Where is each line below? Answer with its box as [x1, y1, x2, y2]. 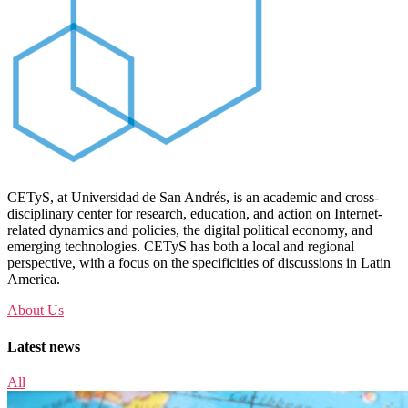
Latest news [7, 338, 80, 354]
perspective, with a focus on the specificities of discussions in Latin [7, 255, 391, 271]
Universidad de [71, 189, 156, 206]
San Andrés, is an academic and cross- [155, 189, 379, 206]
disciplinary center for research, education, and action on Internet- [7, 206, 382, 222]
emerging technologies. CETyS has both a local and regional [7, 239, 354, 255]
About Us [7, 302, 64, 319]
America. [7, 271, 60, 288]
